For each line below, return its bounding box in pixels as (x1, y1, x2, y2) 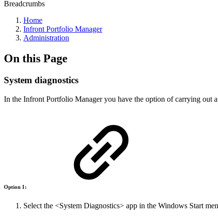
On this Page (4, 52, 68, 65)
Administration (23, 34, 69, 42)
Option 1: (4, 183, 28, 190)
